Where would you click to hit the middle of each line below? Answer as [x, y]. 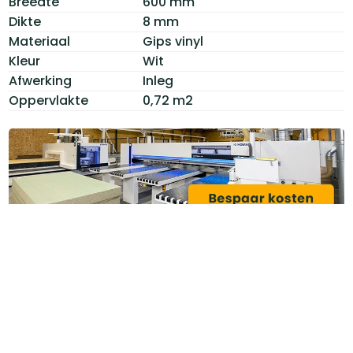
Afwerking [41, 81]
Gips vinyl [173, 42]
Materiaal [40, 42]
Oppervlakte [49, 101]
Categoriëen [66, 332]
